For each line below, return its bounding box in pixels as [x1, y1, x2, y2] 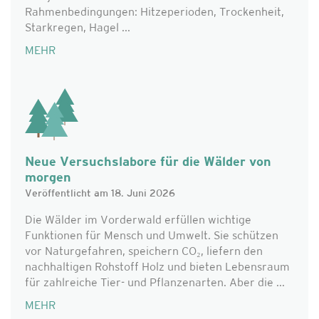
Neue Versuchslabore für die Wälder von [25, 156, 271, 169]
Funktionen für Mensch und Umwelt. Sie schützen [25, 231, 278, 242]
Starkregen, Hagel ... [25, 23, 130, 34]
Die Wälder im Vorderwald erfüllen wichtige [25, 215, 251, 226]
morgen [25, 172, 71, 185]
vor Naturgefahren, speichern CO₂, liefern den [25, 246, 263, 258]
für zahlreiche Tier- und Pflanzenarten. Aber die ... [25, 278, 285, 289]
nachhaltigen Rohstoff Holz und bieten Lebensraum [25, 262, 290, 273]
